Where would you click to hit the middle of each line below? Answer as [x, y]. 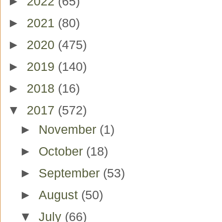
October [62, 151]
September [71, 173]
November [69, 129]
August [60, 195]
